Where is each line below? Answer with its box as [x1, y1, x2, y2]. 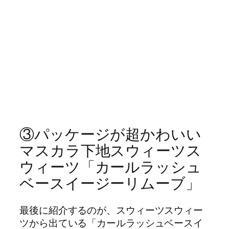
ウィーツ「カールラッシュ [19, 156, 201, 177]
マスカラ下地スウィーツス [19, 140, 201, 161]
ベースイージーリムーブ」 [19, 173, 200, 193]
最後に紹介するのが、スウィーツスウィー [19, 203, 203, 217]
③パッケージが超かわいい [19, 124, 201, 144]
